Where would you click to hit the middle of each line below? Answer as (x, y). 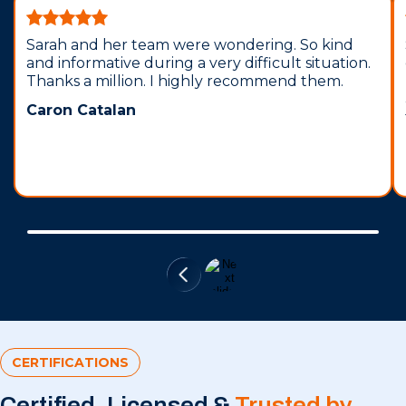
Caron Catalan (81, 110)
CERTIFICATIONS (70, 362)
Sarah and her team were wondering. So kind (190, 45)
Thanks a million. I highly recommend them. (185, 81)
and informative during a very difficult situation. (198, 63)
